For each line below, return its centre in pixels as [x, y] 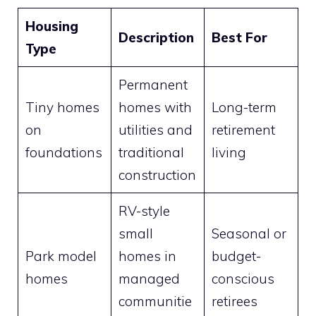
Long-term [244, 107]
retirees [234, 301]
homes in [147, 256]
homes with [155, 107]
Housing [51, 26]
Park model [61, 256]
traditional [151, 152]
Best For [239, 37]
